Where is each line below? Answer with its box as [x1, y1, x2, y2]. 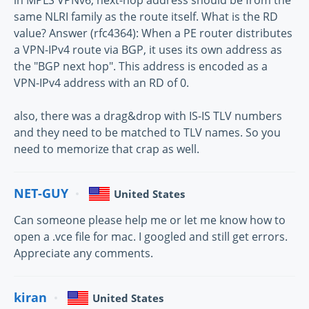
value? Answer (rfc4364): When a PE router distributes [14, 25, 292, 41]
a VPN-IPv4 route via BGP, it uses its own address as [14, 41, 282, 57]
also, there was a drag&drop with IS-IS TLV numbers [14, 108, 282, 123]
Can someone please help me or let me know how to [14, 212, 286, 228]
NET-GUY [14, 185, 68, 202]
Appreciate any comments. [14, 245, 153, 261]
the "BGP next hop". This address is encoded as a [14, 58, 268, 74]
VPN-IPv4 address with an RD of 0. [14, 74, 189, 90]
